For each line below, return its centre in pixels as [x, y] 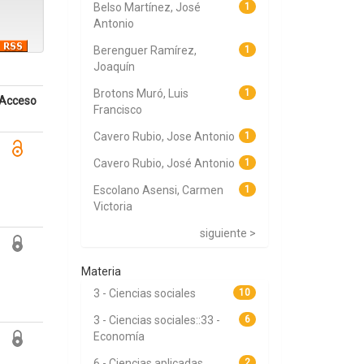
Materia [101, 271]
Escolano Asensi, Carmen [158, 190]
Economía [119, 336]
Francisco [117, 110]
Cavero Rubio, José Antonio [164, 163]
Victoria [113, 206]
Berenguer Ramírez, [145, 50]
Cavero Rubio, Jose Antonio [164, 136]
